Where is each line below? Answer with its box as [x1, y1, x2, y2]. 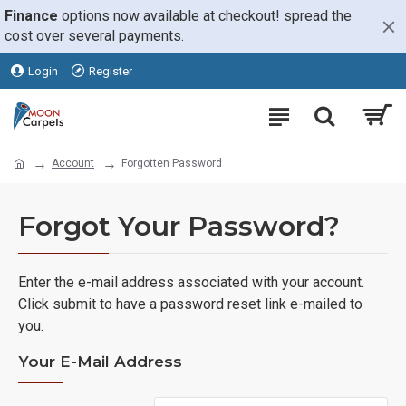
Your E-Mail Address [18, 353, 182, 371]
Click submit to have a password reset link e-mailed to [18, 295, 362, 313]
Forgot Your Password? [18, 209, 340, 243]
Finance [5, 7, 62, 24]
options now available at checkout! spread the [62, 7, 352, 24]
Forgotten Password [121, 157, 222, 169]
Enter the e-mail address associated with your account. [18, 274, 364, 291]
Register [89, 63, 132, 78]
